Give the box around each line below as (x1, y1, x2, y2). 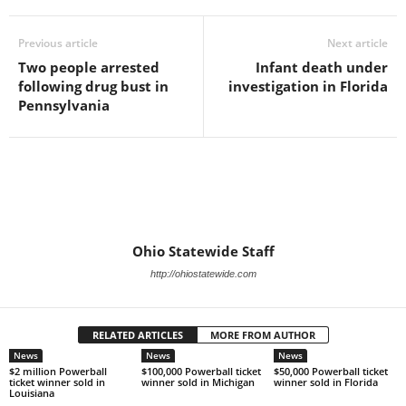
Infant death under (256, 58, 388, 76)
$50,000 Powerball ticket (273, 364, 388, 378)
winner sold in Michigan (140, 375, 255, 389)
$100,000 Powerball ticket (140, 364, 261, 378)
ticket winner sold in (9, 375, 105, 389)
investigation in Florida (228, 77, 388, 95)
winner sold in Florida (273, 375, 378, 389)
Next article (327, 35, 388, 51)
